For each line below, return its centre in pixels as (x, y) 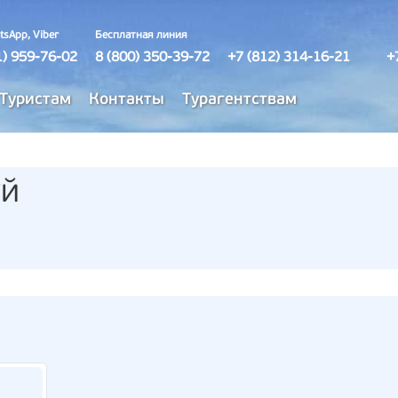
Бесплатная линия (141, 36)
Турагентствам (239, 100)
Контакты (127, 100)
